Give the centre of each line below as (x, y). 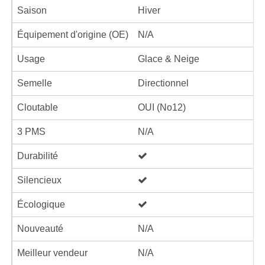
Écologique (41, 204)
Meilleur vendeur (52, 253)
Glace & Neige (169, 59)
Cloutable (38, 107)
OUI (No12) (162, 107)
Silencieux (39, 180)
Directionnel (163, 83)
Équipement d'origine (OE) (73, 35)
